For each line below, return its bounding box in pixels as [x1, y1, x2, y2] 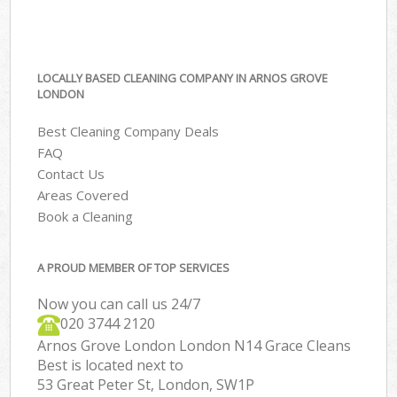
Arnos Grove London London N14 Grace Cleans [37, 335, 352, 355]
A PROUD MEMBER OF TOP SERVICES [37, 259, 230, 276]
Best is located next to [37, 354, 184, 375]
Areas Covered [37, 186, 129, 205]
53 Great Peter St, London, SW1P [37, 374, 255, 394]
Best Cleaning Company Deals [37, 122, 220, 141]
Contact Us [37, 165, 105, 183]
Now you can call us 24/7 [37, 293, 201, 314]
